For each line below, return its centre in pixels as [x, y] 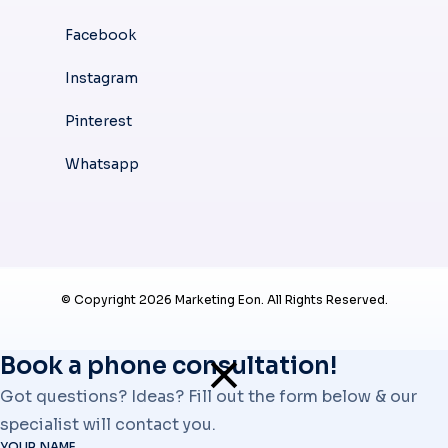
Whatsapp [102, 164]
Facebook [100, 35]
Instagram [101, 78]
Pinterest [98, 121]
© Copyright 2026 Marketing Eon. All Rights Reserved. [224, 300]
